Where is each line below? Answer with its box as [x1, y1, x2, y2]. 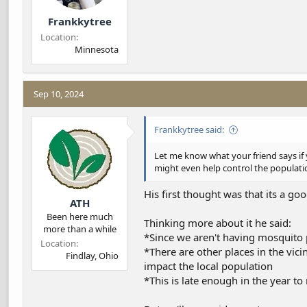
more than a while [42, 222, 116, 235]
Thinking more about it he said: [144, 215, 291, 230]
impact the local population [144, 258, 273, 273]
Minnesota [75, 43, 119, 56]
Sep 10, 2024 [34, 88, 84, 101]
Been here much [46, 210, 113, 223]
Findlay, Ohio [66, 249, 119, 262]
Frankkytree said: [154, 123, 224, 136]
